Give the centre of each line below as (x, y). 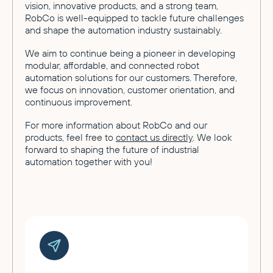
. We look (212, 137)
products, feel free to (70, 137)
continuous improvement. (79, 101)
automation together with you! (89, 161)
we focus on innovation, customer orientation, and (130, 89)
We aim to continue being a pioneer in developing (130, 53)
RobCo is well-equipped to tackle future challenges (134, 17)
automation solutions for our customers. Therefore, (131, 77)
